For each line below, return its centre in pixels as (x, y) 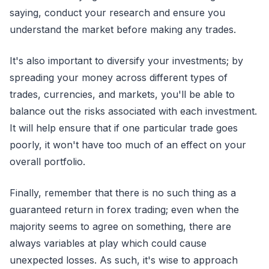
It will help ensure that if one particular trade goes (124, 128)
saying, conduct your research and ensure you (117, 12)
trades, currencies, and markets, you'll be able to (122, 94)
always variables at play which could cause (108, 243)
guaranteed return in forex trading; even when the (124, 209)
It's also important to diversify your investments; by (126, 60)
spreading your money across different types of (119, 77)
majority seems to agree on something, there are (120, 226)
